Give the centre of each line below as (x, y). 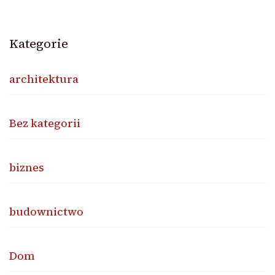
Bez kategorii (45, 123)
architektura (44, 79)
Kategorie (39, 43)
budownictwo (46, 211)
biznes (27, 167)
